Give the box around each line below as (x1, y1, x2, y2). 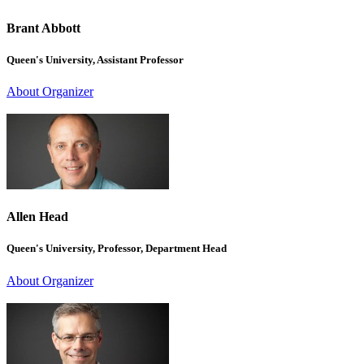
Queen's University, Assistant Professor (6, 53, 184, 66)
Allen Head (6, 210, 68, 224)
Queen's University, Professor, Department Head (6, 242, 227, 255)
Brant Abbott (6, 20, 80, 35)
